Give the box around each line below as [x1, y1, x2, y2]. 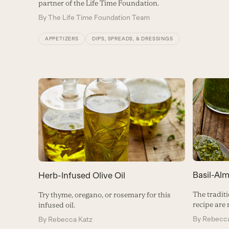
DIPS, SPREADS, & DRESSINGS [91, 36, 173, 42]
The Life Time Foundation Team [48, 13, 150, 22]
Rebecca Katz [48, 215, 93, 223]
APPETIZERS [44, 36, 79, 42]
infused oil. [38, 200, 75, 209]
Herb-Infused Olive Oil [38, 170, 125, 180]
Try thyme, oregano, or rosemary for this [38, 190, 171, 199]
